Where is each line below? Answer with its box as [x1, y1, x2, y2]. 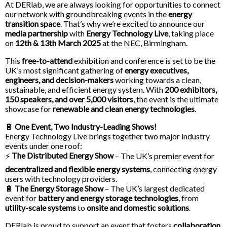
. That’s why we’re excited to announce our [60, 19, 205, 29]
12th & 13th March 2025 [15, 38, 101, 48]
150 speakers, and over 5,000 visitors [5, 94, 133, 104]
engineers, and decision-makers [5, 75, 113, 85]
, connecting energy [150, 164, 217, 174]
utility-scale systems [5, 203, 76, 213]
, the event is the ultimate [133, 94, 218, 104]
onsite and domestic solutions [87, 203, 189, 213]
